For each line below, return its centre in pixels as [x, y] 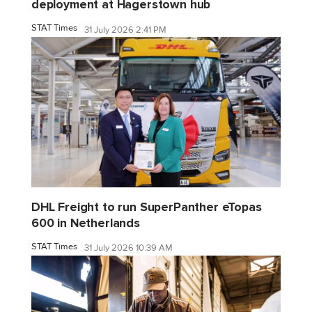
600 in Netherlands [86, 223]
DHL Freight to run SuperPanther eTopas [147, 207]
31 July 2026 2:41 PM [125, 30]
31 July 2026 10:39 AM [128, 248]
